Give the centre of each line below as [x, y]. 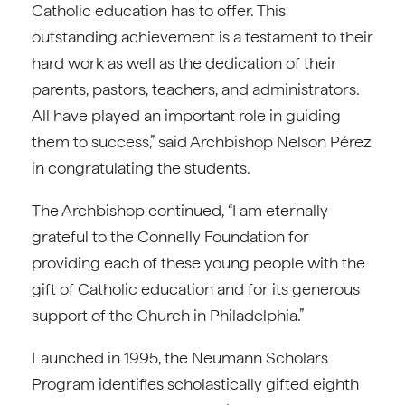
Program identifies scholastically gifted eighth [195, 384]
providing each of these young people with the [198, 263]
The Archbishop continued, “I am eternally [180, 210]
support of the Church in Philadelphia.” [168, 315]
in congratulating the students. [141, 168]
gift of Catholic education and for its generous [196, 289]
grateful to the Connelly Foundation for [170, 236]
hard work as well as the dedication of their [184, 63]
